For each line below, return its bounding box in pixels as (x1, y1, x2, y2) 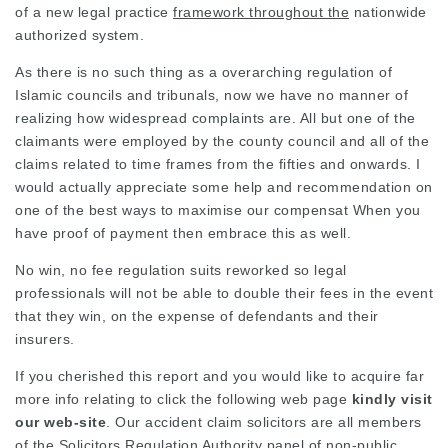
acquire (350, 368, 401, 384)
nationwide (349, 4, 427, 20)
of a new (15, 4, 78, 20)
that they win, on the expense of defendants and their (15, 308, 379, 324)
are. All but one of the (264, 110, 416, 126)
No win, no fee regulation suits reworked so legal (15, 262, 347, 278)
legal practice (77, 4, 169, 20)
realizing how (15, 110, 109, 126)
